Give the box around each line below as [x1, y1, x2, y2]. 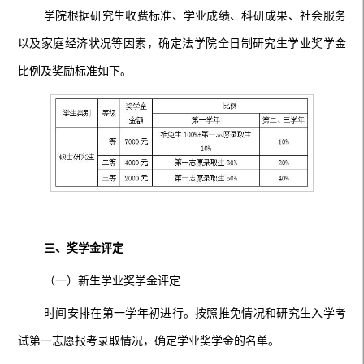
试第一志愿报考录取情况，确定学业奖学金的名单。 [17, 334, 279, 347]
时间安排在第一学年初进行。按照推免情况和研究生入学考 [43, 306, 347, 319]
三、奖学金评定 [43, 241, 123, 254]
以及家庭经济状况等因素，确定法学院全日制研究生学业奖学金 [17, 37, 347, 50]
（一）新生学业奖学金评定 [43, 274, 180, 287]
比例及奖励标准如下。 [17, 64, 132, 77]
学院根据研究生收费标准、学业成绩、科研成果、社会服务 [43, 9, 347, 22]
